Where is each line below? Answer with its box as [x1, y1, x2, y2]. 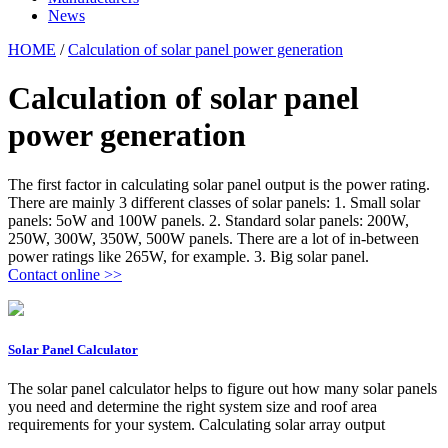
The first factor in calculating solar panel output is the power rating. [8, 175, 430, 193]
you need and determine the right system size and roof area [8, 398, 377, 416]
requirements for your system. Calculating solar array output [8, 416, 385, 434]
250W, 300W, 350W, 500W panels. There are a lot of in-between [8, 229, 419, 247]
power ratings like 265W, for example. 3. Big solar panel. [8, 247, 369, 265]
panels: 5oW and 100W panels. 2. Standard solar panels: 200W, [8, 211, 409, 229]
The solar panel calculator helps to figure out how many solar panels [8, 380, 437, 398]
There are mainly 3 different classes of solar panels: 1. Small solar [8, 193, 420, 211]
